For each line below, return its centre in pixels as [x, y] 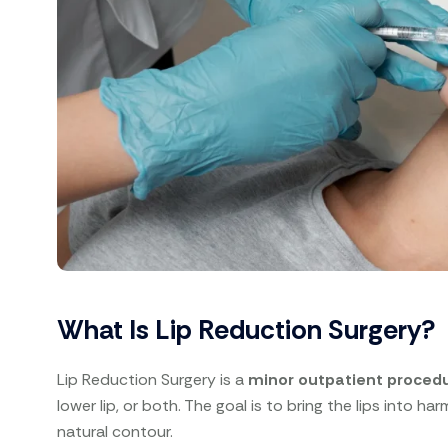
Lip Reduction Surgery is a [153, 379]
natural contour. [115, 431]
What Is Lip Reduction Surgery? [247, 329]
